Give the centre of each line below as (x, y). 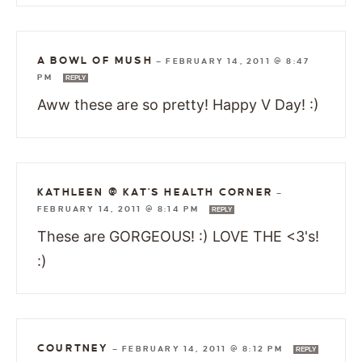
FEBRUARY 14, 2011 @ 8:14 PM (120, 208)
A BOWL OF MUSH (95, 60)
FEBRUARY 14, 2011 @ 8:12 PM (204, 348)
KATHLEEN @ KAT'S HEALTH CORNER (155, 192)
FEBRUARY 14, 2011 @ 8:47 (238, 61)
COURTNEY (73, 348)
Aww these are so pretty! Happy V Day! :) (178, 104)
